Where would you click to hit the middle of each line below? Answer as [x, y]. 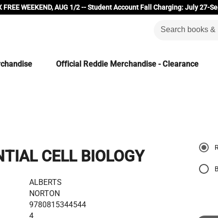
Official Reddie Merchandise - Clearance [127, 64]
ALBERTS [45, 182]
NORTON [45, 193]
